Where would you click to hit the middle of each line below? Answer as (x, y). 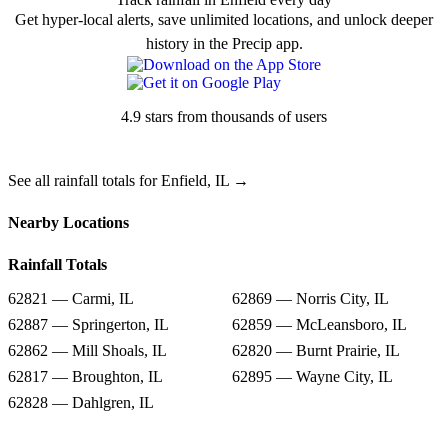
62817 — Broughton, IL (85, 377)
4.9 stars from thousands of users (224, 117)
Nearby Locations (68, 223)
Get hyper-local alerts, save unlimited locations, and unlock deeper (224, 20)
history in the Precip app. (224, 44)
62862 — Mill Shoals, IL (87, 351)
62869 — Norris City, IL (310, 299)
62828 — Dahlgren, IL (81, 403)
